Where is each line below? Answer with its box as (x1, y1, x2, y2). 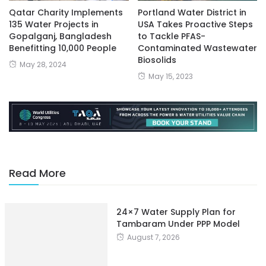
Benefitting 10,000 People (9, 42, 116, 54)
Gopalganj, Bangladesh (9, 30, 112, 42)
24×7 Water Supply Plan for (116, 206, 236, 218)
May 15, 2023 (148, 71, 193, 81)
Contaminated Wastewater (137, 42, 257, 54)
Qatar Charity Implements (9, 6, 123, 18)
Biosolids (137, 53, 176, 66)
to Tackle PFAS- (137, 30, 205, 42)
